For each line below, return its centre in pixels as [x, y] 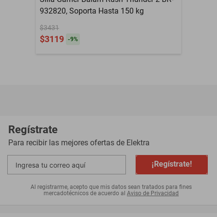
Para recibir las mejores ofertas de [66, 143]
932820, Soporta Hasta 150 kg [92, 11]
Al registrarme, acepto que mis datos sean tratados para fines [111, 187]
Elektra [138, 143]
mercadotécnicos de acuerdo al [85, 193]
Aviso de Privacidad [153, 193]
